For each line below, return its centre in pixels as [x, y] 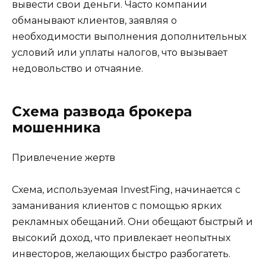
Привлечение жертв [64, 158]
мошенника [56, 128]
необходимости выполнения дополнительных [129, 37]
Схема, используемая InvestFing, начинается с [126, 190]
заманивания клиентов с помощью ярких [117, 206]
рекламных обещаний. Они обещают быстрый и [132, 222]
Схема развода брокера [102, 112]
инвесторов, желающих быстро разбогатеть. [121, 254]
